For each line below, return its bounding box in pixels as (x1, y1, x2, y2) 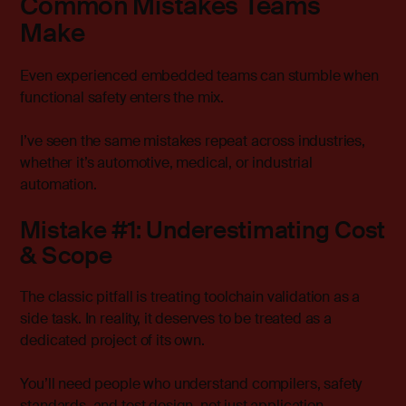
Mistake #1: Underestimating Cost (20, 215, 386, 246)
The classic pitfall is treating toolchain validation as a (20, 287, 361, 307)
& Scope (20, 240, 112, 272)
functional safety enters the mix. (20, 88, 225, 108)
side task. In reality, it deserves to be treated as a (20, 309, 332, 329)
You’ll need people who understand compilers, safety (20, 374, 362, 394)
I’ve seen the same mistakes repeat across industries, (20, 131, 365, 151)
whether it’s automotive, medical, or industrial (20, 153, 313, 173)
